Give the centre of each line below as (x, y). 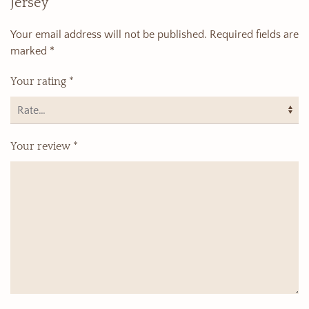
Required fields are (254, 34)
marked (30, 51)
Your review (42, 146)
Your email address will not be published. (109, 34)
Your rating (40, 81)
